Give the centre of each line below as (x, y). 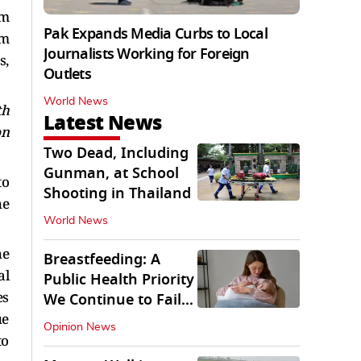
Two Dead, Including (116, 154)
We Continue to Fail (112, 300)
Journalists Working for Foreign (147, 54)
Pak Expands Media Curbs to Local (156, 34)
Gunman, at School (111, 174)
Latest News (103, 123)
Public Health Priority (119, 280)
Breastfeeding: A (102, 260)
